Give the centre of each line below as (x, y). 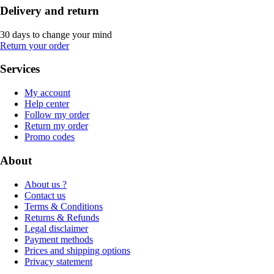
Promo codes (50, 137)
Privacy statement (58, 261)
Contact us (45, 195)
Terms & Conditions (64, 206)
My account (47, 93)
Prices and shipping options (77, 250)
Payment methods (59, 239)
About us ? (46, 184)
